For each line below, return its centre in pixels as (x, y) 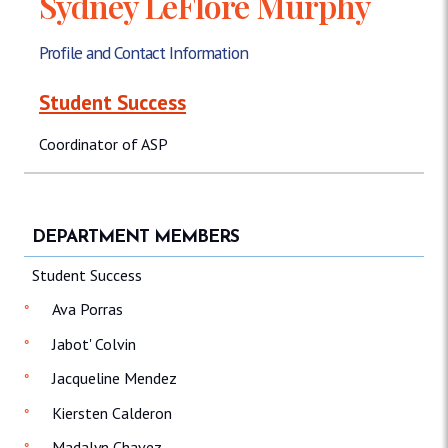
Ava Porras (87, 309)
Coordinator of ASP (103, 144)
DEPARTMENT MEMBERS (135, 237)
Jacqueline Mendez (114, 378)
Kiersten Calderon (112, 412)
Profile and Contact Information (143, 53)
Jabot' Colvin (94, 343)
